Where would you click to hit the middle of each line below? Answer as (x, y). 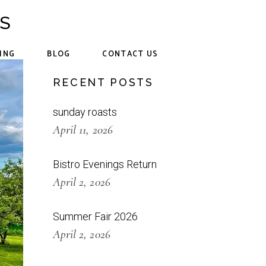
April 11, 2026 (83, 130)
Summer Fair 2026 (95, 216)
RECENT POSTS (103, 82)
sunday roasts (85, 112)
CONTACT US (130, 54)
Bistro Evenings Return (104, 164)
